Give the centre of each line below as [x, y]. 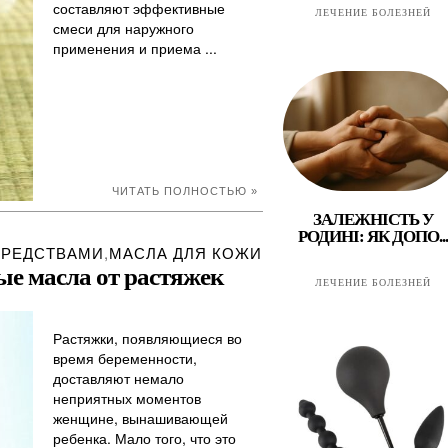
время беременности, [125, 358]
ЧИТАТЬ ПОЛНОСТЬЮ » [185, 191]
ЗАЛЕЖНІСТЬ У [373, 219]
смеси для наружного [123, 28]
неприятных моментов [127, 398]
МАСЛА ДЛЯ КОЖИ [185, 252]
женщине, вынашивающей [140, 418]
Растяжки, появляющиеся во [147, 338]
